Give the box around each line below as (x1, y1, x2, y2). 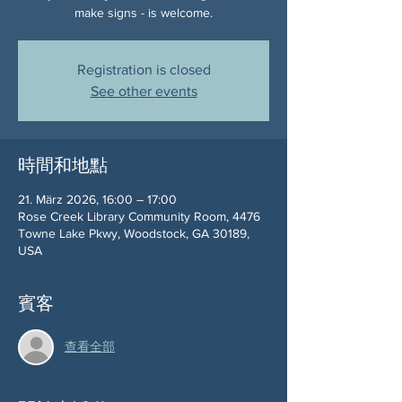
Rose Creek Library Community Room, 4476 (18, 208, 260, 223)
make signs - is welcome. (74, 4, 213, 20)
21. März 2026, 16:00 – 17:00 (18, 191, 177, 206)
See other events (90, 83, 197, 99)
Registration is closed (76, 61, 211, 77)
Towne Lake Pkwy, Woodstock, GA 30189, (18, 225, 249, 240)
